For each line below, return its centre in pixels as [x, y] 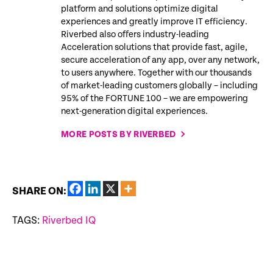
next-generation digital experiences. [134, 111]
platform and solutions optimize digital [140, 9]
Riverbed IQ [69, 220]
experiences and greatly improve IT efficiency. [154, 21]
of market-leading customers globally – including [159, 85]
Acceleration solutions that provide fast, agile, [154, 47]
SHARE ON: [39, 191]
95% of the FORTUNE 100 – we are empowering [154, 98]
